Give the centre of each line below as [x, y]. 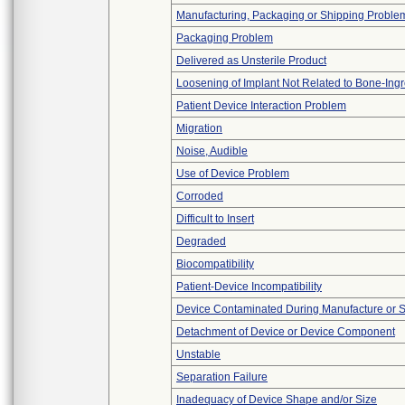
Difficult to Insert [215, 219]
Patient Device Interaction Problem [261, 106]
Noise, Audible [212, 151]
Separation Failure [222, 377]
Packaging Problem [225, 38]
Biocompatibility [215, 264]
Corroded [200, 196]
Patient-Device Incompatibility [249, 287]
